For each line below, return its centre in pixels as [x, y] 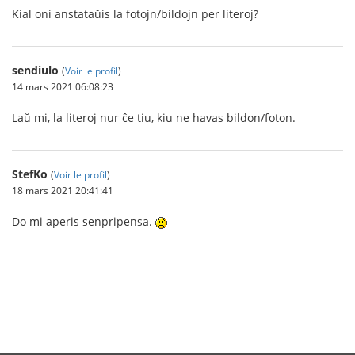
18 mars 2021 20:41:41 [63, 190]
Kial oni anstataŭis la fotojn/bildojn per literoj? [135, 14]
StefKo [30, 174]
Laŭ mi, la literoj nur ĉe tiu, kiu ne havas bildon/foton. [154, 118]
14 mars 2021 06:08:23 [63, 86]
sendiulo [35, 70]
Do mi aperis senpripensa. [84, 221]
